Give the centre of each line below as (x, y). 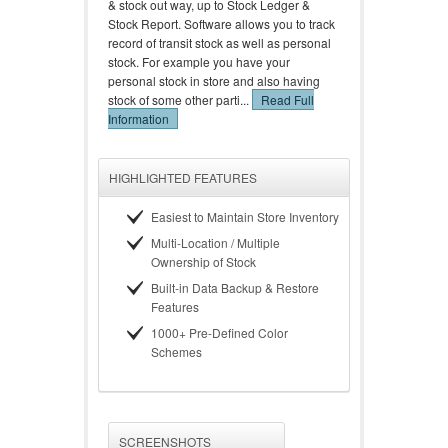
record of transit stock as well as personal (219, 42)
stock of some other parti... (180, 99)
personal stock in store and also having (214, 80)
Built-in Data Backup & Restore (235, 287)
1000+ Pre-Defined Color (219, 332)
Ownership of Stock (203, 261)
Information (138, 118)
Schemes (176, 351)
